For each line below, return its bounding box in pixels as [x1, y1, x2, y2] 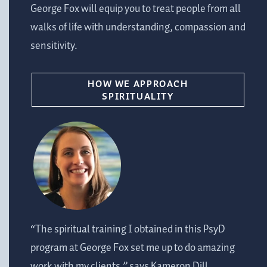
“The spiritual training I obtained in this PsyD [30, 221, 225, 238]
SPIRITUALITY [102, 89, 174, 104]
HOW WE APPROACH [88, 76, 188, 92]
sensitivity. [30, 38, 77, 55]
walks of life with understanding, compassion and [30, 19, 246, 36]
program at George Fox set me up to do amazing [30, 239, 235, 256]
